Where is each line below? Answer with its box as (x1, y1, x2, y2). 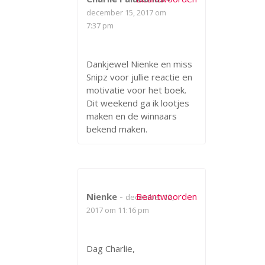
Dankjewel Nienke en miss (86, 57, 192, 70)
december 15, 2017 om (86, 7, 166, 18)
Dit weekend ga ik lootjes (86, 96, 189, 109)
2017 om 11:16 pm (86, 204, 149, 215)
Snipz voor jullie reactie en (86, 70, 192, 83)
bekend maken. (86, 122, 147, 135)
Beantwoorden (136, 190, 198, 202)
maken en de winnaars (86, 109, 177, 122)
